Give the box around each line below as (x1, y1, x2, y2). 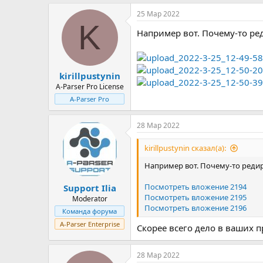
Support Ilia (63, 181, 116, 194)
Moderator (72, 193, 107, 204)
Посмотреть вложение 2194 (144, 181, 247, 192)
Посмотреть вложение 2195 (144, 192, 247, 203)
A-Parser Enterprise (59, 219, 120, 228)
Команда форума (62, 206, 117, 215)
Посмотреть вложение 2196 (144, 203, 247, 213)
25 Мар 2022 (137, 8, 180, 19)
